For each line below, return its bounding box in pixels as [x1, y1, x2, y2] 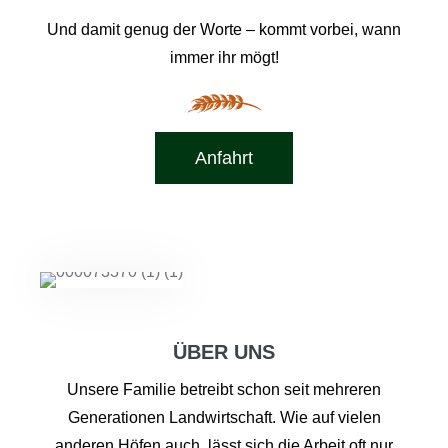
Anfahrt [195, 148, 253, 168]
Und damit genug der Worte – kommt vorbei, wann [47, 21, 401, 38]
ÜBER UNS [173, 341, 275, 363]
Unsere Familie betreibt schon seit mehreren [67, 381, 381, 398]
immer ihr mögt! [169, 49, 279, 66]
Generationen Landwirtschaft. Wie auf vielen [67, 409, 381, 426]
